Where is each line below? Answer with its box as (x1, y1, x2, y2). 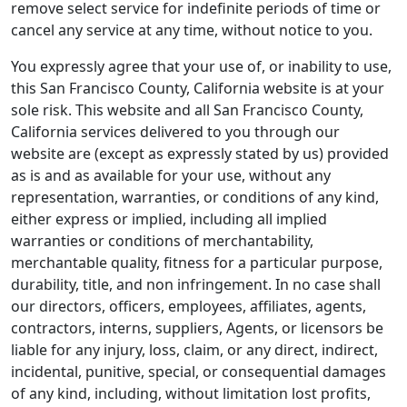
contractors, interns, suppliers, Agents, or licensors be (11, 318, 383, 338)
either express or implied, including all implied (11, 209, 327, 229)
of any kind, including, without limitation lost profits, (11, 383, 371, 403)
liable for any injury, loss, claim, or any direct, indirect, (11, 340, 378, 360)
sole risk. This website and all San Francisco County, (11, 100, 363, 120)
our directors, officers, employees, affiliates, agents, (11, 296, 366, 316)
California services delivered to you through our (11, 122, 340, 142)
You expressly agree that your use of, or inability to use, (11, 56, 392, 76)
